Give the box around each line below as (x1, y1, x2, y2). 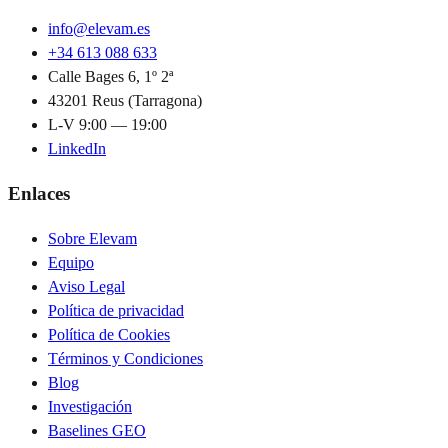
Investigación (48, 397, 132, 415)
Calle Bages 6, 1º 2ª (48, 68, 173, 86)
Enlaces (8, 182, 70, 204)
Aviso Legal (48, 277, 125, 295)
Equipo (48, 253, 94, 271)
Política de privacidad (48, 301, 184, 319)
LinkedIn (48, 140, 106, 158)
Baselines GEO (48, 421, 146, 439)
